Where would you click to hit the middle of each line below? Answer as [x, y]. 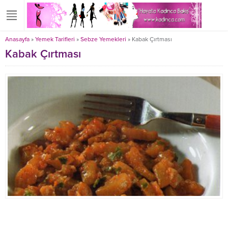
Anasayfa [17, 39]
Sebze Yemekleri [103, 39]
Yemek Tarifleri [55, 39]
